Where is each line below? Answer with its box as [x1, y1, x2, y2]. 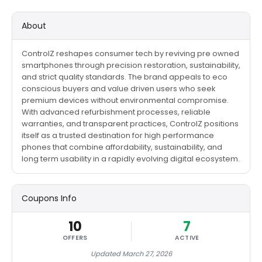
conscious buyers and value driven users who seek [22, 83, 216, 94]
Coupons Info [22, 192, 77, 204]
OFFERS [62, 233, 88, 242]
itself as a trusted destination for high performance [22, 130, 214, 141]
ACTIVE [174, 233, 199, 242]
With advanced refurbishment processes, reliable [22, 106, 211, 118]
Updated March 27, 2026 [90, 249, 172, 258]
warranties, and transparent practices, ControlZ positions [22, 118, 239, 129]
